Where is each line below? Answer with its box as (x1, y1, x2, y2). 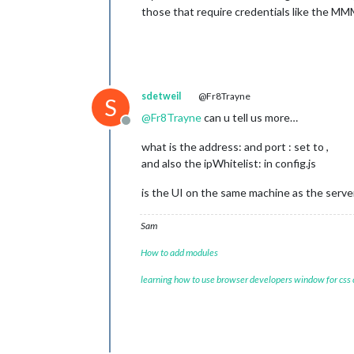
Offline (125, 121, 164, 136)
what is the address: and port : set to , (141, 140, 329, 153)
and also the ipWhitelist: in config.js (141, 156, 316, 170)
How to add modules (141, 247, 218, 258)
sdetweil (141, 90, 181, 102)
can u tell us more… (201, 111, 298, 124)
